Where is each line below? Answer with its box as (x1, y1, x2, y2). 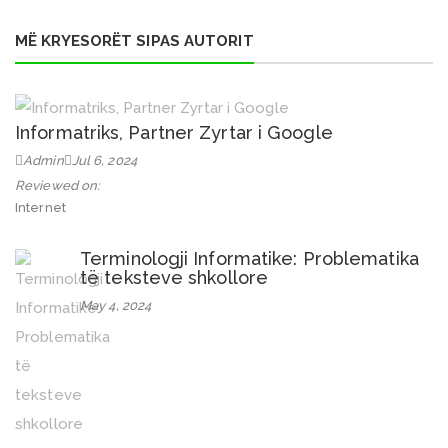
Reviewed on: (15, 178, 101, 194)
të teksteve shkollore (80, 267, 269, 289)
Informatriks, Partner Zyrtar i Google (15, 122, 333, 144)
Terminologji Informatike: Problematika (80, 248, 419, 270)
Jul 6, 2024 (71, 153, 137, 169)
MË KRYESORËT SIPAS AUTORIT (15, 31, 254, 50)
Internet (15, 200, 66, 216)
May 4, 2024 (80, 298, 152, 314)
